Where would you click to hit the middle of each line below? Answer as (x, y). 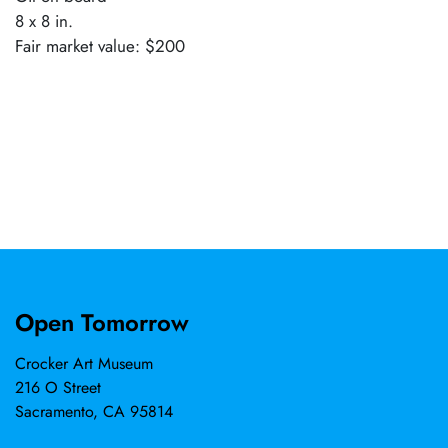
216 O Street (58, 387)
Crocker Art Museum (84, 363)
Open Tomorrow (102, 322)
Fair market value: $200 (100, 45)
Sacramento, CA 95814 (94, 411)
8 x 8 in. (44, 20)
